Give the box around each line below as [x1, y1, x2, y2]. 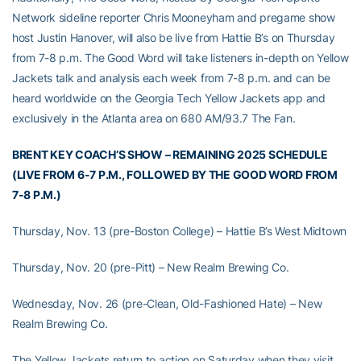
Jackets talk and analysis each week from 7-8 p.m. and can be [12, 71, 331, 85]
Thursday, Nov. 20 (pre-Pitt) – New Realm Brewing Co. [12, 260, 289, 275]
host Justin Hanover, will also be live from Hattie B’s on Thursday [12, 31, 335, 45]
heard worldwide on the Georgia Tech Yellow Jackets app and [12, 91, 326, 106]
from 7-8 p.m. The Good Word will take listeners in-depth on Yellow [12, 51, 349, 65]
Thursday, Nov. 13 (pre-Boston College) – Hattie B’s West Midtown [12, 224, 347, 239]
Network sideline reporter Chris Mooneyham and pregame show [12, 10, 335, 25]
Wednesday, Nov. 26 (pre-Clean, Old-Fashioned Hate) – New [12, 297, 322, 311]
